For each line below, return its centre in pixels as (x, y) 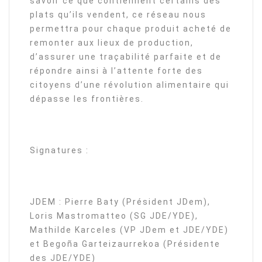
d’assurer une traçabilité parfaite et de (126, 57)
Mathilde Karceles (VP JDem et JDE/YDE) (129, 230)
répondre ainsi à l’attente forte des (116, 71)
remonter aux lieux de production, (112, 43)
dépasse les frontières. (87, 99)
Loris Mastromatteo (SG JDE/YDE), (114, 216)
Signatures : (59, 151)
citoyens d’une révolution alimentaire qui (130, 85)
